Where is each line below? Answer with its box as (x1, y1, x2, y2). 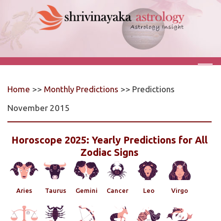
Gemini (75, 187, 98, 194)
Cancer (107, 187, 128, 194)
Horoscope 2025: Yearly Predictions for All (11, 134, 208, 146)
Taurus (44, 187, 66, 194)
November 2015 (7, 103, 70, 113)
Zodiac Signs (80, 147, 139, 158)
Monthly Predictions (44, 84, 118, 94)
